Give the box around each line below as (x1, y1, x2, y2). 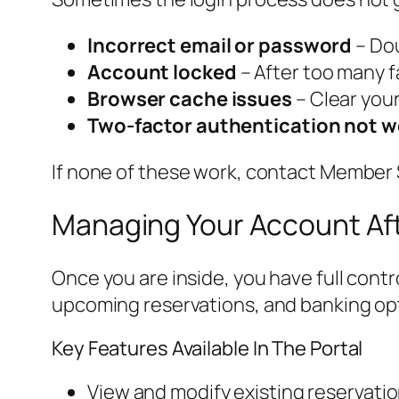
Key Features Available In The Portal (52, 334, 363, 362)
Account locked (87, 58, 237, 85)
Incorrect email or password (87, 31, 353, 59)
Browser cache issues (87, 85, 292, 112)
